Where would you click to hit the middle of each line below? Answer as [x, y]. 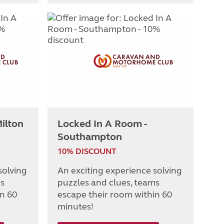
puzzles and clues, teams [108, 183]
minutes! [75, 207]
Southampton [90, 137]
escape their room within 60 [115, 195]
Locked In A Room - [102, 124]
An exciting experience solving [120, 171]
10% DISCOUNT [87, 151]
